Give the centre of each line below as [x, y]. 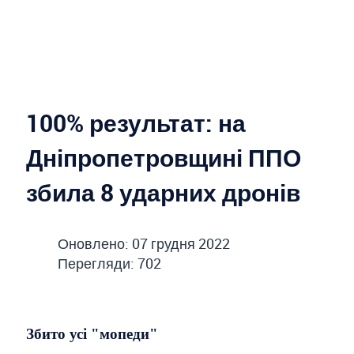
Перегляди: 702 [109, 264]
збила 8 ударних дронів [163, 193]
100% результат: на [136, 123]
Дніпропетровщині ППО [164, 158]
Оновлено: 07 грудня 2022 [144, 244]
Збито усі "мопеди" [92, 334]
